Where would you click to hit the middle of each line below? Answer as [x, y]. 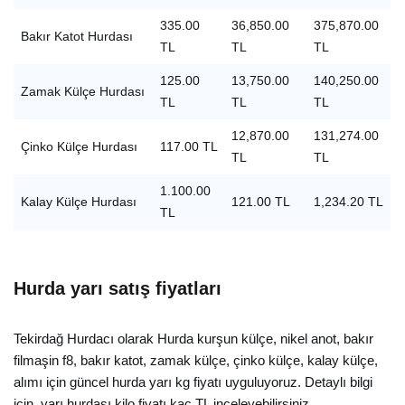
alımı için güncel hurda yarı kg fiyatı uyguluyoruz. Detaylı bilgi [193, 382]
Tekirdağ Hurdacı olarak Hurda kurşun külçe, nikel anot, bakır [193, 339]
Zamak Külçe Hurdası [82, 92]
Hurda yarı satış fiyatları [118, 288]
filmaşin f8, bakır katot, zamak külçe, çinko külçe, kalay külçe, [196, 360]
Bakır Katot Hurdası [76, 37]
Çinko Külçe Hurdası [79, 147]
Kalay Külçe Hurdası [78, 202]
